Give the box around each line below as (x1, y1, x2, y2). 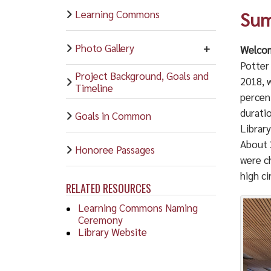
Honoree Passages (74, 142, 155, 156)
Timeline (74, 80, 113, 94)
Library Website (77, 224, 147, 238)
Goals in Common (74, 108, 151, 122)
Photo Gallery (74, 41, 134, 54)
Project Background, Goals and (74, 68, 209, 82)
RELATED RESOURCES (65, 180, 151, 196)
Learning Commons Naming (77, 200, 198, 214)
